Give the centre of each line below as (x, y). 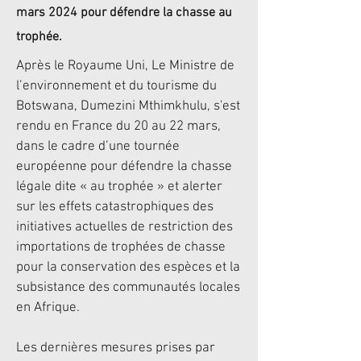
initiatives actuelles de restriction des (124, 227)
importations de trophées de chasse (121, 247)
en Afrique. (48, 308)
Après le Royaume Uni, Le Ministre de (125, 66)
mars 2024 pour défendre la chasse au (124, 13)
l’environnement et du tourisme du (116, 86)
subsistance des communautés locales (128, 288)
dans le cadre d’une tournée (98, 147)
